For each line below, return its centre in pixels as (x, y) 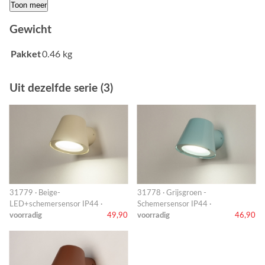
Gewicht (30, 30)
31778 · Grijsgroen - (172, 193)
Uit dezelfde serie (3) (61, 89)
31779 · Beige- (35, 193)
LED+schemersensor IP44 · (56, 204)
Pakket (26, 55)
